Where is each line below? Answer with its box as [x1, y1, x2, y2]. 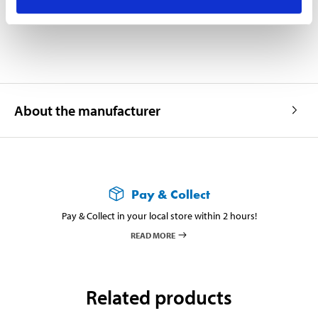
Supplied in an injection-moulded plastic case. [43, 2, 286, 19]
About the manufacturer [14, 101, 160, 119]
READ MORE [130, 229, 175, 241]
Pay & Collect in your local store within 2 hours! [61, 209, 257, 222]
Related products [86, 284, 232, 309]
